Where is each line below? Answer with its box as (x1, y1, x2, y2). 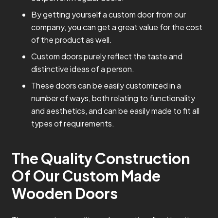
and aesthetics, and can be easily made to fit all (31, 106, 200, 116)
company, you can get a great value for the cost (31, 22, 202, 33)
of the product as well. (31, 35, 112, 45)
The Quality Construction (12, 149, 190, 168)
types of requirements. (31, 118, 114, 129)
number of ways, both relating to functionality (31, 93, 195, 104)
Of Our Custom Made (12, 166, 161, 185)
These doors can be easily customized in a (31, 80, 181, 91)
